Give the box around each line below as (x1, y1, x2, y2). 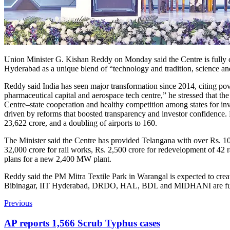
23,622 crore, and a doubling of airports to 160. (4, 118, 157, 127)
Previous (4, 198, 32, 207)
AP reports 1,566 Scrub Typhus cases (4, 217, 160, 228)
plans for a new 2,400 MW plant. (4, 154, 111, 163)
